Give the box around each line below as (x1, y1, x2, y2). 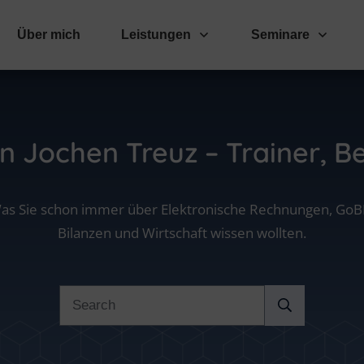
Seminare (251, 28, 310, 41)
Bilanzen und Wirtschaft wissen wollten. (58, 223, 306, 242)
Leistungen (121, 28, 192, 41)
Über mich (17, 28, 81, 41)
